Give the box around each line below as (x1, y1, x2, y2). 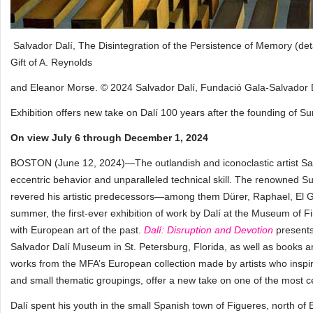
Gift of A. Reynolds (10, 57, 92, 68)
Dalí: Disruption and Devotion (144, 224, 273, 235)
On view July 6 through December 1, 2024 (10, 132, 208, 143)
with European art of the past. (10, 224, 144, 235)
